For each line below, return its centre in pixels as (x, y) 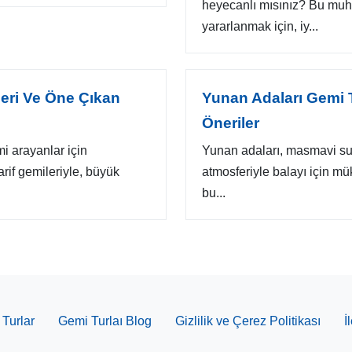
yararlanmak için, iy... (260, 26)
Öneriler (231, 123)
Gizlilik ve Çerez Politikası (247, 321)
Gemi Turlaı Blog (104, 321)
